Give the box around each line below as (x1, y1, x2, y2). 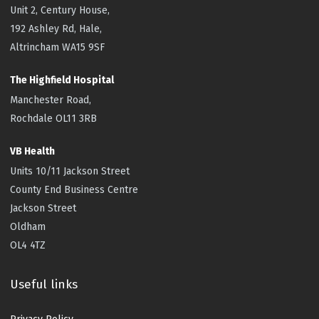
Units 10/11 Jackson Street (10, 164, 130, 177)
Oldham (10, 220, 46, 233)
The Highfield (10, 73, 72, 86)
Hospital (73, 73, 115, 86)
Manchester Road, (10, 93, 92, 106)
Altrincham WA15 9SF (10, 41, 105, 53)
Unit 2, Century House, (10, 4, 110, 16)
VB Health (10, 145, 56, 157)
